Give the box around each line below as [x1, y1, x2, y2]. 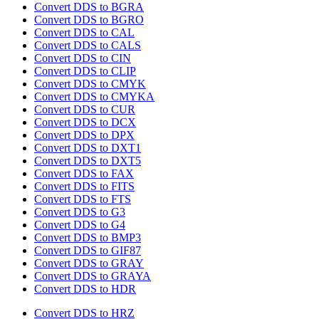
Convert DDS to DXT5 [34, 155, 141, 167]
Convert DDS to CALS [34, 39, 141, 52]
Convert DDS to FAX [34, 167, 134, 180]
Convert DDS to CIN [34, 52, 131, 65]
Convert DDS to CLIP [34, 65, 136, 78]
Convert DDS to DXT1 [34, 142, 141, 155]
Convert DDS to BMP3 [34, 231, 141, 244]
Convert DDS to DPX [34, 129, 135, 142]
